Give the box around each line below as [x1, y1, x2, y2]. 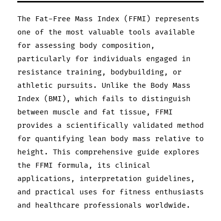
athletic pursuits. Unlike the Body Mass [17, 80, 190, 90]
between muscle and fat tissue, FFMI [17, 107, 173, 117]
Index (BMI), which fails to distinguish [17, 94, 190, 104]
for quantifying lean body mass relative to [17, 134, 204, 144]
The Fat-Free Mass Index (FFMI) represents [17, 14, 199, 24]
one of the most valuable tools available [17, 27, 195, 37]
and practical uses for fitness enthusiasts [17, 187, 204, 197]
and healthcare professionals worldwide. [17, 200, 190, 210]
